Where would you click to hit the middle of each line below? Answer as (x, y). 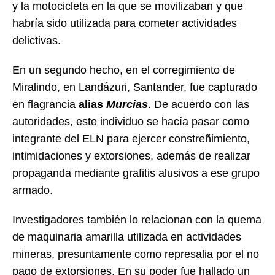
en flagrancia (45, 104)
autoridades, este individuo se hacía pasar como (131, 121)
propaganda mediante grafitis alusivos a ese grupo (136, 173)
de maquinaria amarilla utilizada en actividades (127, 237)
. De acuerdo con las (199, 104)
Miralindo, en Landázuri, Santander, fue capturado (135, 87)
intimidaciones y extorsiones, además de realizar (131, 156)
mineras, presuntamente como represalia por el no (136, 254)
